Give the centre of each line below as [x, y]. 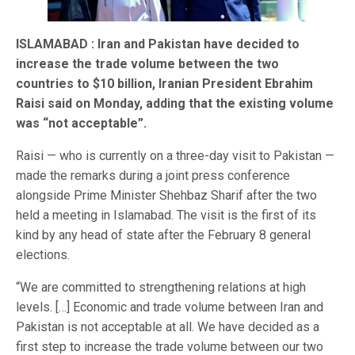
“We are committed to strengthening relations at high [161, 288]
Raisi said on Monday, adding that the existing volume [175, 104]
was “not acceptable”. [81, 124]
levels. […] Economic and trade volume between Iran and [170, 307]
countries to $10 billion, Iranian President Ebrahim [164, 84]
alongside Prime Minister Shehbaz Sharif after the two [166, 196]
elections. [43, 255]
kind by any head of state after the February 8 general [163, 235]
